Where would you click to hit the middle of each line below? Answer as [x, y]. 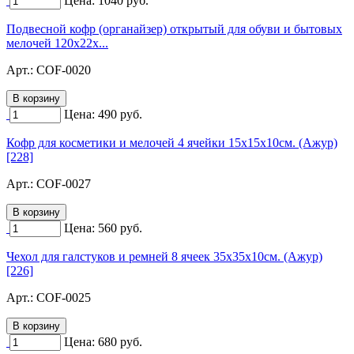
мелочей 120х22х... [57, 43]
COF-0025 [64, 297]
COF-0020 [64, 70]
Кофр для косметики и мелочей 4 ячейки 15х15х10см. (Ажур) [172, 142]
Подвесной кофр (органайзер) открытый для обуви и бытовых [174, 28]
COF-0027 [64, 183]
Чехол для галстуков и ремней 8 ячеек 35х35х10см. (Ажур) [164, 256]
